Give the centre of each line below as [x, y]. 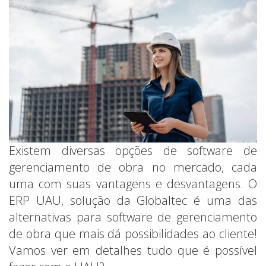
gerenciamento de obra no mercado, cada [133, 167]
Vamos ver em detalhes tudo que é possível [133, 250]
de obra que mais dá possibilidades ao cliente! [133, 233]
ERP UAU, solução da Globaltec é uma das [133, 200]
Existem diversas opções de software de [133, 150]
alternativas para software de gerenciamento [133, 217]
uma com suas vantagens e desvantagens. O [133, 183]
